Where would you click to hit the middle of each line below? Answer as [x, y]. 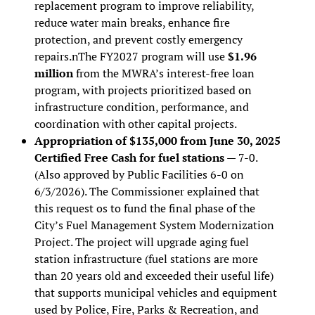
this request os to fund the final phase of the [144, 208]
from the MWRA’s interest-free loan [163, 73]
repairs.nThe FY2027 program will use [131, 56]
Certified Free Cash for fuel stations [129, 157]
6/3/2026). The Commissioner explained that [147, 191]
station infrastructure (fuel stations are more [146, 258]
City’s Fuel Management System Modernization [154, 225]
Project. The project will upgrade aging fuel [141, 242]
